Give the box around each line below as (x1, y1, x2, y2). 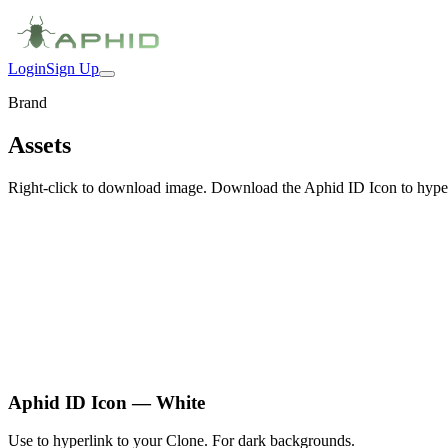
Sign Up (46, 60, 99, 77)
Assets (8, 131, 71, 158)
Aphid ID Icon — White (8, 391, 205, 413)
